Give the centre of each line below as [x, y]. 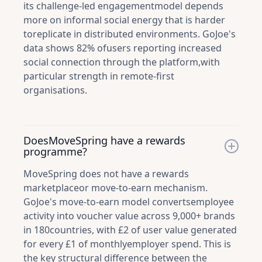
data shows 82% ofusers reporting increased [123, 48]
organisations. [55, 90]
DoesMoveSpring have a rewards [104, 140]
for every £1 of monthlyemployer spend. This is [127, 244]
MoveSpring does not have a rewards [106, 174]
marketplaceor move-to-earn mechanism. [116, 188]
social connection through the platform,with [122, 62]
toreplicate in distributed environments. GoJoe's [130, 34]
